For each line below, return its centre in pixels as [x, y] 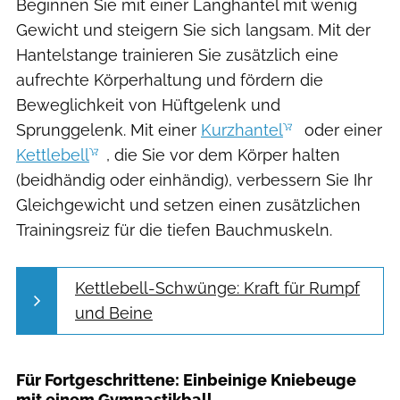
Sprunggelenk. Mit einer [108, 129]
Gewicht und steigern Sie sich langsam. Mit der [193, 29]
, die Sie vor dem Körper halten [223, 154]
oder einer [341, 129]
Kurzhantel [242, 129]
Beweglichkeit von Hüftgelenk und [148, 104]
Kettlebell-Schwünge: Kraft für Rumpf [217, 287]
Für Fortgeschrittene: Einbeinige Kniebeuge [186, 380]
